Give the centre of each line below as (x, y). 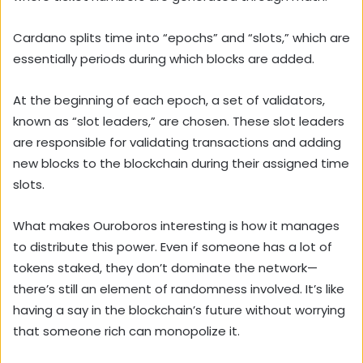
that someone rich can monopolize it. (126, 331)
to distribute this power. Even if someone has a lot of (173, 246)
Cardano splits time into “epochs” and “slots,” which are (181, 37)
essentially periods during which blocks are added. (165, 58)
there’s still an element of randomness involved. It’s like (179, 288)
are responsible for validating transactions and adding (177, 142)
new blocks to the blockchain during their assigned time (181, 163)
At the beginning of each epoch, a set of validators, (169, 100)
